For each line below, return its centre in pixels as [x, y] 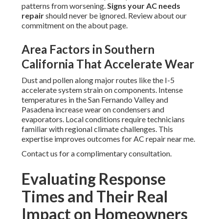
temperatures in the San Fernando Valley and [95, 100]
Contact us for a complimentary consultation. [97, 153]
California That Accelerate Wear [108, 64]
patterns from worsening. [64, 6]
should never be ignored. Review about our [115, 16]
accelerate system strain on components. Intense [102, 90]
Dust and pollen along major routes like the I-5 [98, 80]
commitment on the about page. [75, 25]
